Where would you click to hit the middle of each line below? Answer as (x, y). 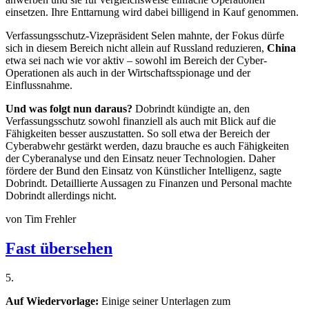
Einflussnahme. (39, 86)
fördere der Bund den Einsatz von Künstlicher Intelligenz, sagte (143, 171)
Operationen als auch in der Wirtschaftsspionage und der (128, 73)
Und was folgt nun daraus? (70, 109)
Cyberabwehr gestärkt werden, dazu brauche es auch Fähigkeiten (147, 146)
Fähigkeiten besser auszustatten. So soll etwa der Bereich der (138, 134)
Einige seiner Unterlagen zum (165, 301)
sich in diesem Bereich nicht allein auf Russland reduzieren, (136, 48)
